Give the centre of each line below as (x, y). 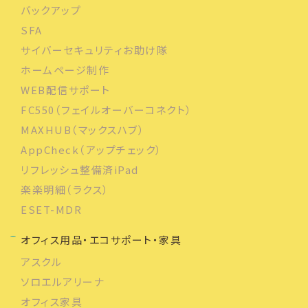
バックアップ (51, 10)
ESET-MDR (51, 209)
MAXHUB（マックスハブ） (82, 129)
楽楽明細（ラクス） (65, 189)
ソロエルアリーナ (63, 281)
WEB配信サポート (66, 89)
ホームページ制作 (65, 69)
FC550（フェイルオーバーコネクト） (107, 109)
